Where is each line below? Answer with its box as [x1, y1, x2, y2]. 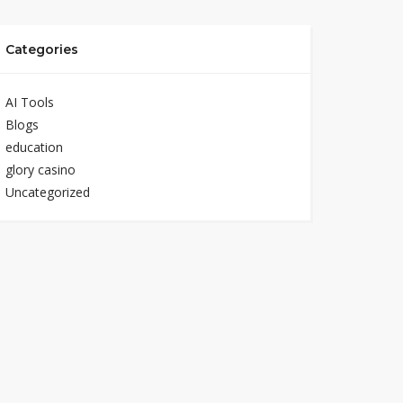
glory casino [4, 161, 76, 178]
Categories [4, 41, 78, 58]
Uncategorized [4, 184, 90, 201]
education [4, 139, 63, 156]
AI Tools [4, 94, 54, 111]
